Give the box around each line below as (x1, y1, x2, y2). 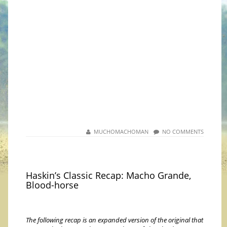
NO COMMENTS (162, 128, 204, 136)
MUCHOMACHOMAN (93, 128, 148, 136)
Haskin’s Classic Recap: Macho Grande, (26, 169, 192, 182)
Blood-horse (26, 179, 79, 192)
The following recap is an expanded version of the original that (26, 215, 204, 225)
